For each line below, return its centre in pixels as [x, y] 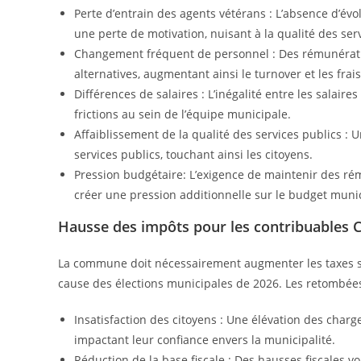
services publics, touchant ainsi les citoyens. [193, 155]
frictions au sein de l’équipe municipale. [183, 114]
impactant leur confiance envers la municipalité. [205, 340]
